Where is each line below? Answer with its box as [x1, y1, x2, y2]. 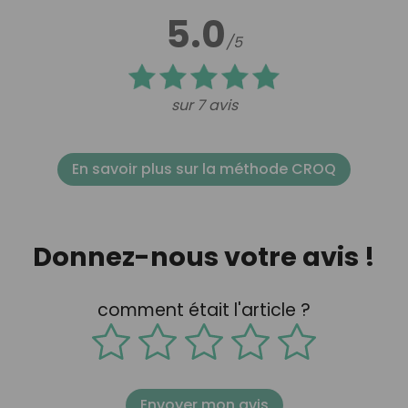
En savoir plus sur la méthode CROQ [72, 158, 336, 179]
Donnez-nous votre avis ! [33, 238, 375, 275]
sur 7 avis [170, 94, 238, 116]
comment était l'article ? [97, 298, 311, 323]
